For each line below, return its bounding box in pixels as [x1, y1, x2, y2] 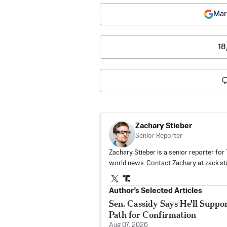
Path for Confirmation [109, 209, 196, 220]
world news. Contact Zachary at [109, 160, 205, 167]
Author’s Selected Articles [109, 186, 202, 195]
